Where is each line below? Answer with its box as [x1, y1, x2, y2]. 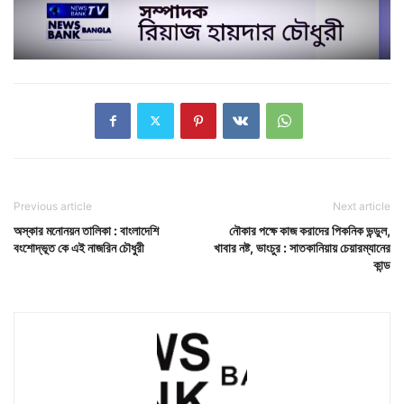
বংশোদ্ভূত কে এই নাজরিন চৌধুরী [14, 239, 144, 255]
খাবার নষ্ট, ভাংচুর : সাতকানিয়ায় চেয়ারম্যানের [214, 239, 390, 255]
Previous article [14, 198, 92, 213]
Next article [333, 198, 390, 213]
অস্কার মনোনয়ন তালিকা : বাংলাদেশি [14, 222, 159, 238]
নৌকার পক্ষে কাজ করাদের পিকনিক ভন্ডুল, [229, 222, 390, 238]
